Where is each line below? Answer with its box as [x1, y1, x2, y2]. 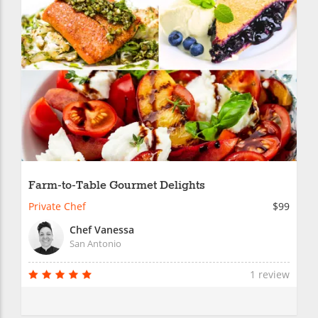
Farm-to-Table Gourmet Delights [28, 178, 205, 194]
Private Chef [28, 199, 86, 214]
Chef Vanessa [70, 223, 134, 237]
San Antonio [70, 237, 121, 251]
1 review [250, 268, 290, 282]
